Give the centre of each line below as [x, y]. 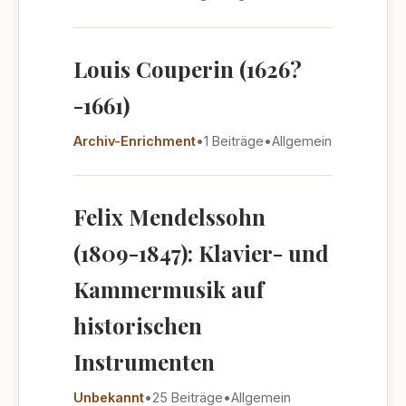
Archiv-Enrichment [135, 141]
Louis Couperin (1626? [188, 69]
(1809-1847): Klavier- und [201, 253]
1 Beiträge [234, 141]
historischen [138, 325]
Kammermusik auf [169, 289]
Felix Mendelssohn [169, 217]
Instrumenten [144, 362]
